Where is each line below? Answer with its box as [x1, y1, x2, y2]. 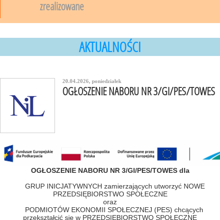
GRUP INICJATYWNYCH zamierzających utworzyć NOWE [15, 182, 205, 190]
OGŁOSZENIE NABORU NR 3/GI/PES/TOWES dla [30, 166, 190, 174]
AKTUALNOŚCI [79, 38, 141, 56]
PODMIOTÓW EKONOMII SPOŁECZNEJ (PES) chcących [17, 206, 203, 214]
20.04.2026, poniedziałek [62, 78, 121, 84]
